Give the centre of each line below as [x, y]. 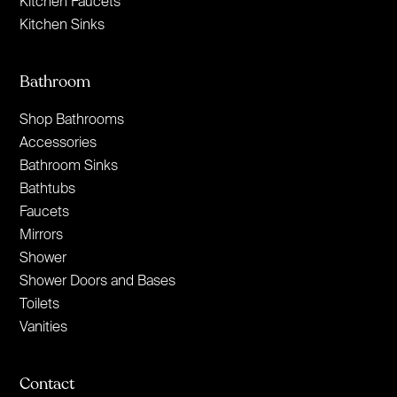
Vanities [44, 326]
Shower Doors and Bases [98, 280]
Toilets [40, 303]
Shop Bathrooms [72, 118]
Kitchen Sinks [62, 23]
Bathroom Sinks [69, 164]
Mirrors [42, 234]
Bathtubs [48, 187]
